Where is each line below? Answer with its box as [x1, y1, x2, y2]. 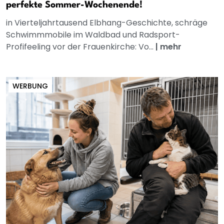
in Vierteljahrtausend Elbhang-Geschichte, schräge [6, 17, 207, 29]
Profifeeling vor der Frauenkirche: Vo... [6, 41, 155, 53]
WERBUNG [12, 81, 48, 91]
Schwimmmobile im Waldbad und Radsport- [6, 29, 180, 41]
